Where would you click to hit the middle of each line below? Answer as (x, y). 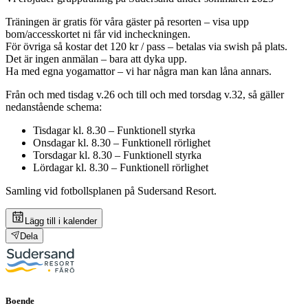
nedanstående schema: (54, 107)
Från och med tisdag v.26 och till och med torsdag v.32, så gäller (145, 94)
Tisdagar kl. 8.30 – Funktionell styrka (114, 130)
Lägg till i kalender (61, 221)
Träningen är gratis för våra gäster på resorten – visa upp (127, 21)
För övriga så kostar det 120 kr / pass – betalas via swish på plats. (146, 46)
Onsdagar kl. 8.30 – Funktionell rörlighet (122, 142)
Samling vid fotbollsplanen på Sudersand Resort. (111, 190)
